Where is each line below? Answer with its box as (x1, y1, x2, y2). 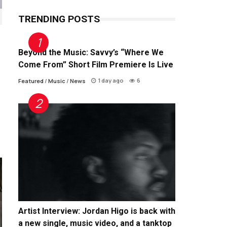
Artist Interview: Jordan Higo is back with (18, 206, 175, 216)
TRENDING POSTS (18, 13, 100, 25)
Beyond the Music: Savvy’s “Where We (18, 47, 164, 57)
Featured (18, 77, 44, 85)
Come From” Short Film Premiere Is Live (18, 59, 173, 69)
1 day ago (98, 76, 124, 84)
